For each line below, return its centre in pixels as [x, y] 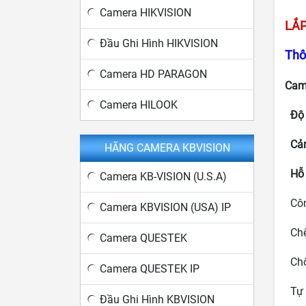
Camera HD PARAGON [153, 74]
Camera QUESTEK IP [150, 269]
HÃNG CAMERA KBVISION [167, 148]
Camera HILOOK [139, 105]
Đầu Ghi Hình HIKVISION [159, 43]
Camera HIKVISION [145, 13]
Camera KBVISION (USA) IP [165, 207]
